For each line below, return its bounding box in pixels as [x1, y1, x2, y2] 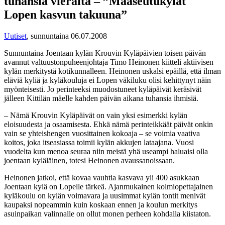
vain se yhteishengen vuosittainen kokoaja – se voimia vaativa [4, 129, 200, 138]
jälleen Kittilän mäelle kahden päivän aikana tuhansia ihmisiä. [4, 93, 198, 102]
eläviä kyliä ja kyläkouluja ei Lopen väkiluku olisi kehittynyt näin [4, 75, 211, 84]
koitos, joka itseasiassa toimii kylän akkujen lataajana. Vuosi [4, 138, 194, 147]
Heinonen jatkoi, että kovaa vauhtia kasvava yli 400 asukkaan [4, 173, 199, 182]
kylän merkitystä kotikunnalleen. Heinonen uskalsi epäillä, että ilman [4, 66, 221, 75]
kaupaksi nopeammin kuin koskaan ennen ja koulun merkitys [4, 200, 197, 209]
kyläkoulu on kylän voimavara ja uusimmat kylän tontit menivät [4, 191, 205, 200]
